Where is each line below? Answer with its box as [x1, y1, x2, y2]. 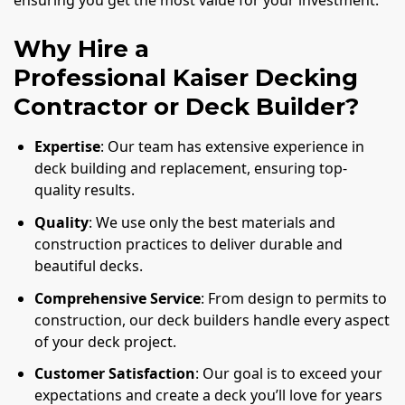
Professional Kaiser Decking [14, 63, 358, 93]
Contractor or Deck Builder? [14, 92, 359, 122]
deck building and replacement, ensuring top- [34, 158, 348, 179]
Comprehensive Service [34, 287, 202, 308]
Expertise [34, 137, 101, 157]
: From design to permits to [201, 287, 388, 308]
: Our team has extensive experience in [100, 137, 365, 157]
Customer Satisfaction [34, 363, 196, 384]
